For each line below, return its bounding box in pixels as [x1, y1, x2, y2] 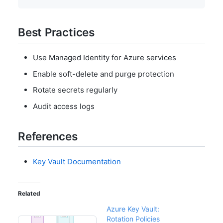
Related [18, 190, 40, 198]
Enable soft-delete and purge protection [33, 69, 174, 79]
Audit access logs [33, 101, 95, 111]
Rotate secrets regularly [33, 85, 117, 95]
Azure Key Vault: [107, 205, 159, 214]
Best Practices [18, 25, 95, 39]
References [18, 129, 78, 143]
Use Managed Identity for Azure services [33, 53, 176, 63]
